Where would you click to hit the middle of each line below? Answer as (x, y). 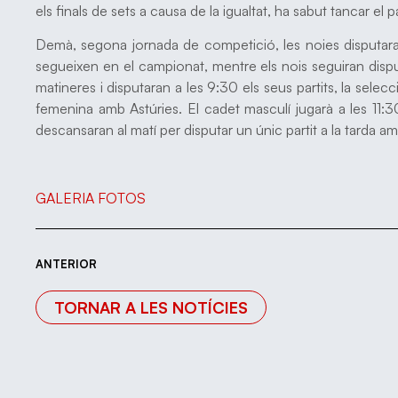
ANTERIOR (66, 263)
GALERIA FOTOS (91, 198)
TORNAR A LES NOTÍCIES (151, 307)
